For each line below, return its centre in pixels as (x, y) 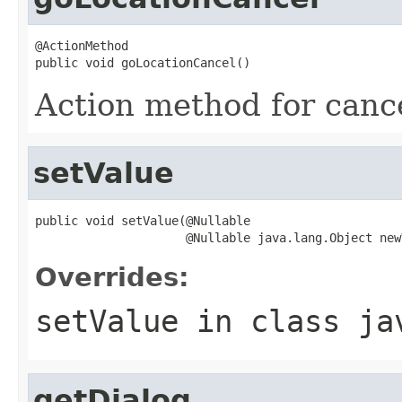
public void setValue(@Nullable (143, 220)
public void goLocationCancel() (143, 62)
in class (268, 321)
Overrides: (112, 277)
